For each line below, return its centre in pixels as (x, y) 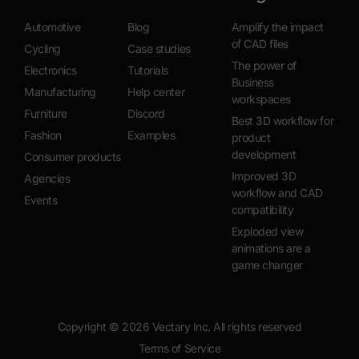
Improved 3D (264, 176)
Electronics (50, 71)
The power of (264, 66)
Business (252, 83)
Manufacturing (60, 92)
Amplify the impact (278, 27)
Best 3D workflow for (282, 121)
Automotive (52, 27)
